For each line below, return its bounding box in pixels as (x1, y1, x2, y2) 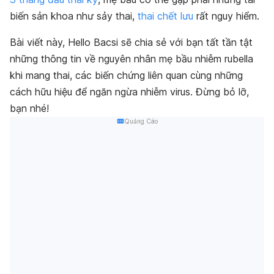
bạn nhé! (10, 102, 49, 115)
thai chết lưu (138, 10, 193, 23)
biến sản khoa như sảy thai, (10, 10, 138, 23)
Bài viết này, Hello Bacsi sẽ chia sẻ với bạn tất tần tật (10, 36, 253, 49)
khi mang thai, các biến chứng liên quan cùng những (10, 69, 243, 82)
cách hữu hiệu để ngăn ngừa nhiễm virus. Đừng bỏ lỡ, (10, 86, 249, 98)
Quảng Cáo (124, 117, 158, 125)
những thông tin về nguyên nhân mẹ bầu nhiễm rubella (10, 53, 253, 65)
